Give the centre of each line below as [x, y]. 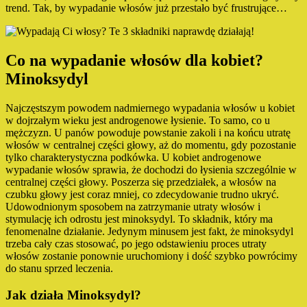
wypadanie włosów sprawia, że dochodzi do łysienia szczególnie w [151, 170]
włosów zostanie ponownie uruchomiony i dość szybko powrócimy [151, 256]
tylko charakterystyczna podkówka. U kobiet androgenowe [133, 158]
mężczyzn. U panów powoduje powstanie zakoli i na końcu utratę [148, 133]
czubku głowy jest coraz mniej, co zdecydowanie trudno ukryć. [142, 195]
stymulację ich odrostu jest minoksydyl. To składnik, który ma [139, 219]
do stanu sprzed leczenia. [59, 269]
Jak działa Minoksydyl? [73, 295]
